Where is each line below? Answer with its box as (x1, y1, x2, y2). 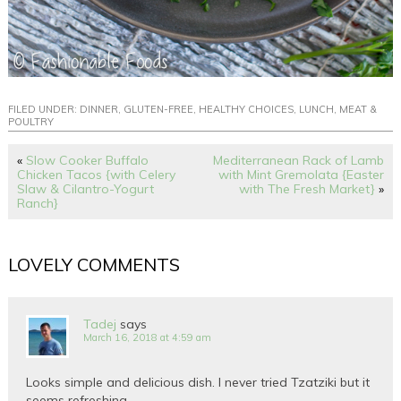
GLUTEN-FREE (124, 103, 194, 116)
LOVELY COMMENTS (8, 253, 181, 277)
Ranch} (17, 195, 59, 212)
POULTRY (8, 115, 55, 129)
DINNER (80, 103, 119, 116)
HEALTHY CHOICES (199, 103, 294, 116)
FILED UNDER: (8, 103, 81, 116)
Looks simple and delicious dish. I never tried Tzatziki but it (26, 374, 371, 391)
